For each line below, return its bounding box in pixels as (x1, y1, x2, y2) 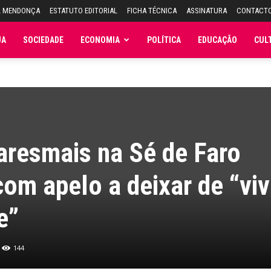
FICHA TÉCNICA (127, 6, 177, 15)
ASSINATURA (186, 6, 227, 15)
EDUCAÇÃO (198, 35, 237, 45)
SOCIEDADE (23, 35, 64, 45)
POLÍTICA (147, 35, 181, 45)
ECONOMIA (80, 35, 120, 45)
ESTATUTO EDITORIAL (50, 6, 117, 15)
